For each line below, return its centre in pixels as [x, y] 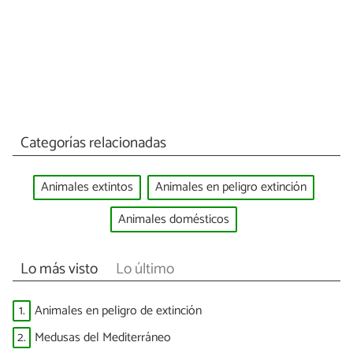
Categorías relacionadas [93, 143]
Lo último [145, 269]
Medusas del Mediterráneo [103, 337]
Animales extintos [87, 188]
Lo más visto [59, 269]
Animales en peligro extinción [230, 188]
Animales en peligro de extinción [118, 311]
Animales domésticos [173, 219]
